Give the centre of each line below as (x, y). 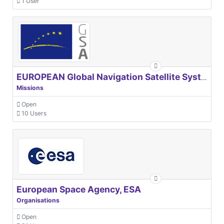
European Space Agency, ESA (79, 189)
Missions (30, 87)
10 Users (33, 113)
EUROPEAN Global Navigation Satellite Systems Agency (204, 77)
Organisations (38, 200)
